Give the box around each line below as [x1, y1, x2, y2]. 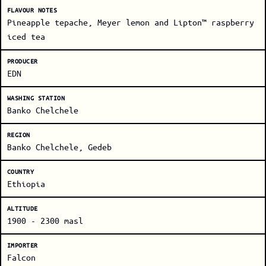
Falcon [7, 252, 36, 262]
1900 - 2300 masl [7, 215, 83, 226]
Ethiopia [7, 178, 45, 189]
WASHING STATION [7, 93, 65, 102]
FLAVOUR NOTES [7, 5, 58, 14]
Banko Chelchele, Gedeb [7, 141, 112, 152]
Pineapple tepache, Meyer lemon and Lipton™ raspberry [7, 17, 254, 27]
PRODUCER [7, 56, 38, 65]
